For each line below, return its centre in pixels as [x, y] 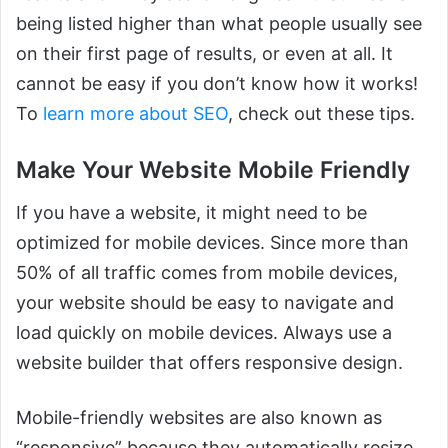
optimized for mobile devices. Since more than [212, 242]
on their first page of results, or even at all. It [204, 54]
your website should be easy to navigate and [205, 302]
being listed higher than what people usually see [219, 24]
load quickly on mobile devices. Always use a [204, 332]
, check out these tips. [321, 114]
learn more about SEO [135, 114]
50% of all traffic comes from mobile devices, [207, 272]
